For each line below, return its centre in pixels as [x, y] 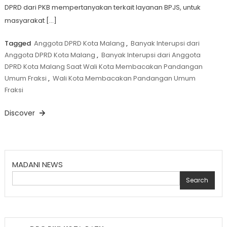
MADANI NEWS [37, 165]
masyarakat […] [30, 21]
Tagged [18, 44]
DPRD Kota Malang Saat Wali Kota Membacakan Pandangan [103, 67]
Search [197, 180]
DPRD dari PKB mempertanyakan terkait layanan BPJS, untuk [102, 8]
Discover [21, 113]
